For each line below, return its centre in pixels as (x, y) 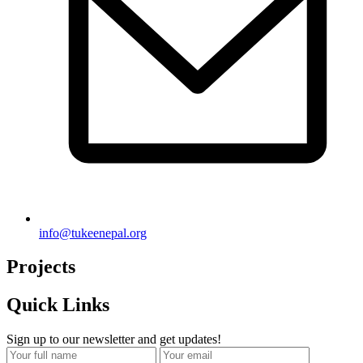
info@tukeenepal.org (93, 233)
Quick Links (58, 305)
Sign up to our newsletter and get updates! (114, 340)
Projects (41, 267)
